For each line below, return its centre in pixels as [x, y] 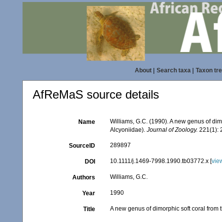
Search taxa [173, 70]
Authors [84, 177]
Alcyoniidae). [129, 130]
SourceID [82, 146]
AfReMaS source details [96, 94]
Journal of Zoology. [172, 130]
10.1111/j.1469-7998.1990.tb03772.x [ [161, 161]
